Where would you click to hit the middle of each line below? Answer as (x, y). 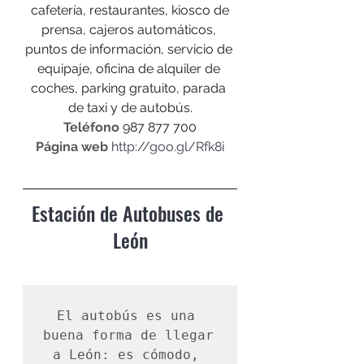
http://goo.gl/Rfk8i (168, 146)
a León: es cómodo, (126, 354)
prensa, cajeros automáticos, (130, 29)
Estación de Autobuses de (130, 212)
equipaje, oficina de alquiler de (130, 68)
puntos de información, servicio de (130, 49)
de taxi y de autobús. (130, 107)
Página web (72, 146)
